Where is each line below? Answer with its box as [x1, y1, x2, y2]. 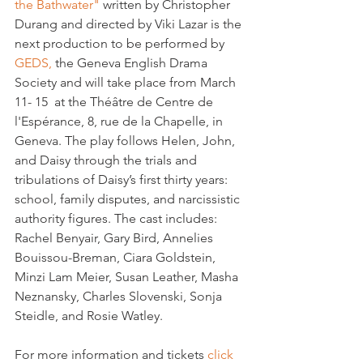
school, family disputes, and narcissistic [15, 191, 243, 207]
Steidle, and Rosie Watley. [15, 308, 163, 323]
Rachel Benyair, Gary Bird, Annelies [15, 230, 216, 246]
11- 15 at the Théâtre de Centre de [15, 94, 216, 109]
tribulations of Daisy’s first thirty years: [15, 172, 231, 187]
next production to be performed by [15, 36, 228, 51]
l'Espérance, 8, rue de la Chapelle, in [15, 113, 226, 129]
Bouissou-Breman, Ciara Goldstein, [15, 250, 219, 265]
